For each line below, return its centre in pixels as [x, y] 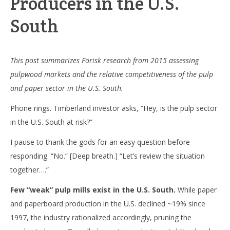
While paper [196, 189]
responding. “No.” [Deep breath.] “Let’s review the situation [108, 156]
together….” [30, 169]
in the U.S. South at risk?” [51, 122]
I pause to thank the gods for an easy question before [100, 142]
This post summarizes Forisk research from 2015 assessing [104, 61]
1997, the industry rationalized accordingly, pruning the [101, 217]
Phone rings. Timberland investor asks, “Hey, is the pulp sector [114, 108]
